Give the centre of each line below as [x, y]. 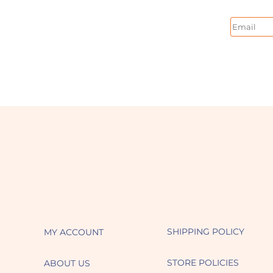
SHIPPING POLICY [206, 231]
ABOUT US [67, 264]
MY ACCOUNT [74, 232]
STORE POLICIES [203, 262]
